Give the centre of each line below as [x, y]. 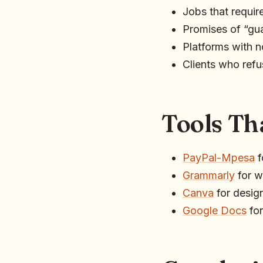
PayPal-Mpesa [219, 157]
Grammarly [209, 175]
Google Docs [215, 210]
